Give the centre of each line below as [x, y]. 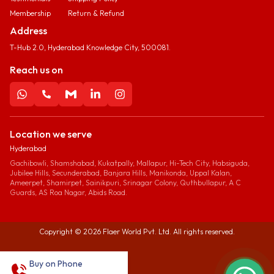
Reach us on [36, 69]
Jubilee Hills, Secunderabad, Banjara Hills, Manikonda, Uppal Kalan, [121, 172]
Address [28, 30]
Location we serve [51, 134]
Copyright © [61, 231]
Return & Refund [96, 13]
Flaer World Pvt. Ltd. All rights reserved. [168, 231]
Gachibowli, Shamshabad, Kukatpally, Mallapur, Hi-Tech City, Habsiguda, [130, 163]
